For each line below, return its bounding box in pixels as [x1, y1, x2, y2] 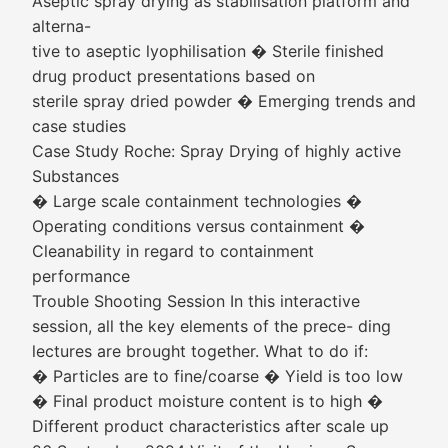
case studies [32, 116, 126, 136]
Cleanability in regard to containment [32, 241, 314, 261]
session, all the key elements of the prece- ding [32, 316, 391, 336]
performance [32, 266, 130, 286]
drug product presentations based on [32, 66, 315, 86]
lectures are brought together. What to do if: [32, 341, 368, 361]
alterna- [32, 16, 91, 36]
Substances [32, 166, 119, 186]
